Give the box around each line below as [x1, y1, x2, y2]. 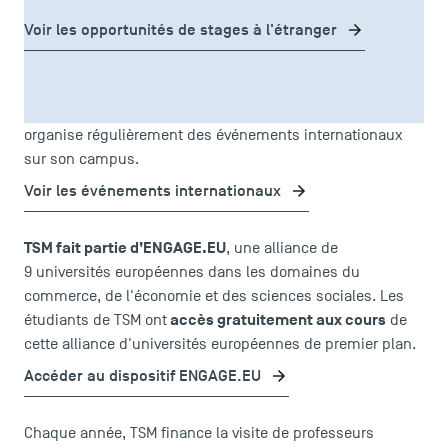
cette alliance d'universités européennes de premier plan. [24, 335, 416, 354]
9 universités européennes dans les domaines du [24, 263, 360, 282]
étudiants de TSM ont [24, 311, 167, 330]
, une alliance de [226, 239, 338, 258]
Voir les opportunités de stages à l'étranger [24, 20, 337, 41]
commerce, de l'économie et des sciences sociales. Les [24, 287, 404, 306]
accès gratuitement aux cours [167, 310, 386, 331]
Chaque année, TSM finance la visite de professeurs [24, 424, 374, 443]
